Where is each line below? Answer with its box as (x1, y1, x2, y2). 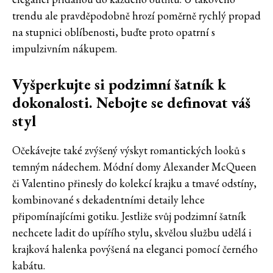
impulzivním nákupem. (12, 41, 117, 56)
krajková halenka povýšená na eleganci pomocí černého (12, 242, 258, 257)
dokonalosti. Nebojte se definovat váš (12, 93, 250, 113)
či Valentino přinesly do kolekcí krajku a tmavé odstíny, (12, 176, 257, 191)
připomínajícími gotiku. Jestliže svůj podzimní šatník (12, 209, 246, 224)
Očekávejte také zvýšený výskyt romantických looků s (12, 143, 246, 158)
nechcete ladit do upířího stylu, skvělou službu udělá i (12, 225, 252, 240)
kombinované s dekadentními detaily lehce (12, 193, 205, 207)
